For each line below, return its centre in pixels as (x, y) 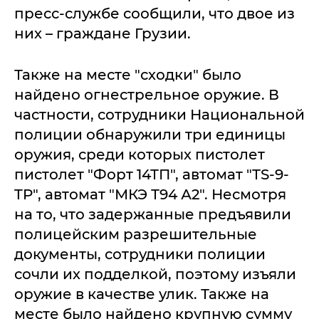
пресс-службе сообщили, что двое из (155, 13)
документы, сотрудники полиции (140, 254)
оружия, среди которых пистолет (140, 154)
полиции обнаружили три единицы (150, 134)
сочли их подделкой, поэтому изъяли (155, 274)
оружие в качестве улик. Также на (142, 294)
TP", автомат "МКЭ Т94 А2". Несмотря (150, 194)
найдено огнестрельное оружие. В (147, 94)
